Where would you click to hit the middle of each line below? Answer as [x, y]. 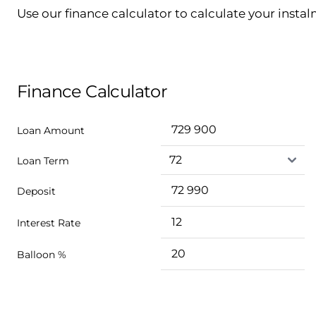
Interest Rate [49, 223]
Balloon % [42, 254]
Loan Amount [51, 130]
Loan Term [43, 160]
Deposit [36, 191]
